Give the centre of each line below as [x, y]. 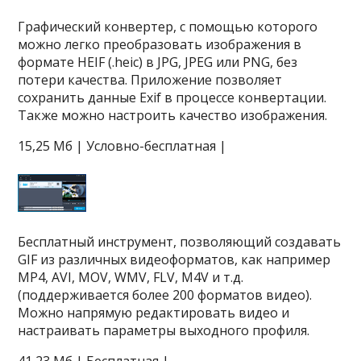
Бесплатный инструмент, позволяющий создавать [180, 242]
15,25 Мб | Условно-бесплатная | [122, 146]
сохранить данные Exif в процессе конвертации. [172, 98]
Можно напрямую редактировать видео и [154, 313]
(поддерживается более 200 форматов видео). [165, 295]
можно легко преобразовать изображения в [160, 44]
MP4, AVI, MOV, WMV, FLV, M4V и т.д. [131, 277]
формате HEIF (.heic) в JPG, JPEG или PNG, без [158, 62]
